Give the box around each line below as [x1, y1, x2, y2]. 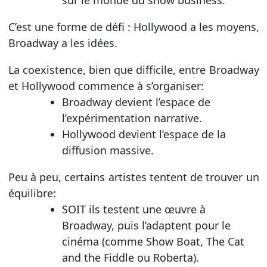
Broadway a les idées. [8, 35, 117, 50]
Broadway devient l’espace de [61, 94, 210, 109]
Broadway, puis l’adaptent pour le [61, 218, 231, 232]
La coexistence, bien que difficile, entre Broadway [8, 62, 259, 77]
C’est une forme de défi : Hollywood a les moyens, [8, 19, 259, 34]
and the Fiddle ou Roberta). [61, 250, 199, 265]
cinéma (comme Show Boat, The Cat [61, 234, 244, 249]
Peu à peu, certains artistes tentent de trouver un [8, 169, 259, 184]
